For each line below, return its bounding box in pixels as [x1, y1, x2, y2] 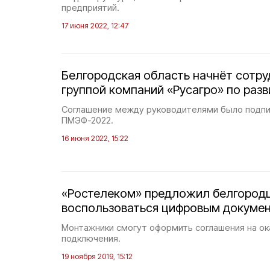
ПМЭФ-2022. [61, 115, 113, 126]
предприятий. [61, 2, 119, 13]
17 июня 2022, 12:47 [61, 21, 128, 30]
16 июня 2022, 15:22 [61, 134, 128, 143]
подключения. [61, 233, 121, 244]
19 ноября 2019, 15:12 [61, 252, 133, 261]
